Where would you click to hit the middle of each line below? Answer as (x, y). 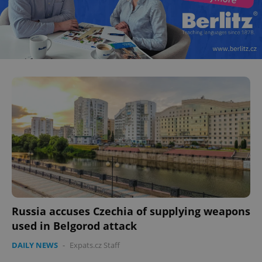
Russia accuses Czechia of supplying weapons (131, 211)
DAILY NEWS (35, 245)
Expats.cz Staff (95, 245)
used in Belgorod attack (74, 225)
